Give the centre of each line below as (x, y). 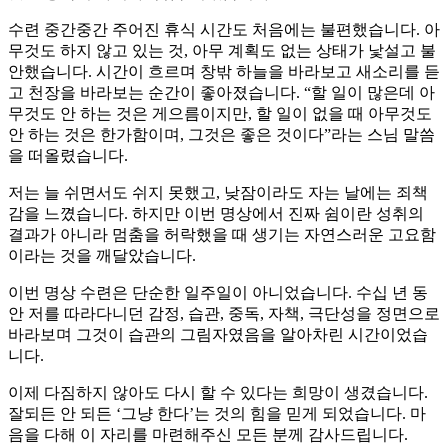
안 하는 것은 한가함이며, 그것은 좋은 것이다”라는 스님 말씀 (221, 135)
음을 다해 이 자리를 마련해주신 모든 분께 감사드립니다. (208, 435)
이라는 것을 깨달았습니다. (102, 256)
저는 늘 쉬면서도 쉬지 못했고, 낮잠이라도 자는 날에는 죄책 (218, 193)
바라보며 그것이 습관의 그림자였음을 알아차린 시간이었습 (218, 335)
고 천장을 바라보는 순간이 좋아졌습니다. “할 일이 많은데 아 (221, 93)
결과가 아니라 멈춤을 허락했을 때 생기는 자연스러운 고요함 (222, 235)
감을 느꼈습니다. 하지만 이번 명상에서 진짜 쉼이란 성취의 (216, 214)
